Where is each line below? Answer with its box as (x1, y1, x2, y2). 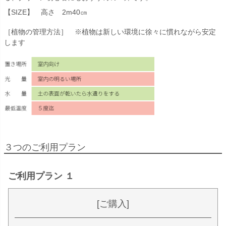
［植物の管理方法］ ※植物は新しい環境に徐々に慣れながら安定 (4, 28, 216, 36)
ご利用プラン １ (8, 171, 74, 181)
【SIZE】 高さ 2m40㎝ (4, 8, 87, 17)
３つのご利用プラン (4, 142, 86, 152)
